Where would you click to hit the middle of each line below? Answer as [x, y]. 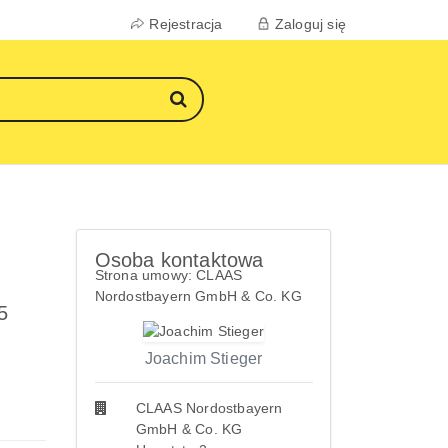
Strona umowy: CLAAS [168, 274]
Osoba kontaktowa [179, 259]
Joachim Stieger [203, 359]
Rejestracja [186, 24]
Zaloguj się [310, 24]
